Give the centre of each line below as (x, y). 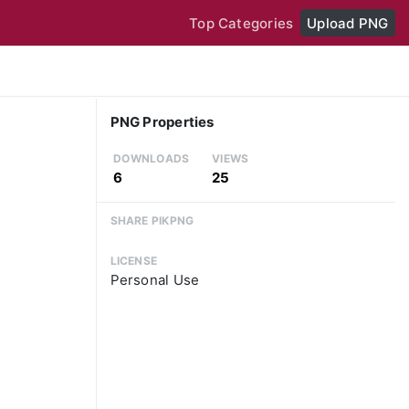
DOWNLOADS (152, 159)
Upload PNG (348, 23)
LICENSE (134, 261)
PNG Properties (162, 122)
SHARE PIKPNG (152, 220)
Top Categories (241, 23)
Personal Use (155, 280)
